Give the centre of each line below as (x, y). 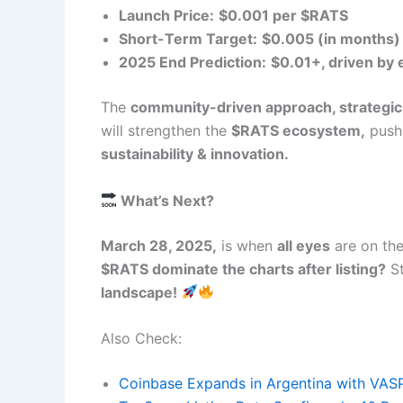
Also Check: (141, 339)
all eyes (304, 245)
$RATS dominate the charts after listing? (243, 269)
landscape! (139, 292)
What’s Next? (166, 200)
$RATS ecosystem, (298, 131)
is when (247, 245)
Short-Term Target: (188, 39)
